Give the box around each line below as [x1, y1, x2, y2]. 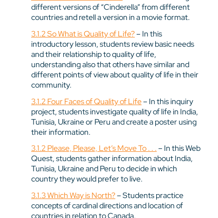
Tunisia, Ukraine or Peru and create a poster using [31, 116, 197, 127]
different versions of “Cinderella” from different [31, 2, 190, 13]
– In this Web [157, 143, 200, 154]
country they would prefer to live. [31, 174, 143, 184]
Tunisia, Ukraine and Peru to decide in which [31, 163, 177, 174]
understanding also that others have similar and [31, 59, 189, 70]
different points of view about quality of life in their [31, 69, 199, 80]
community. [31, 79, 72, 90]
